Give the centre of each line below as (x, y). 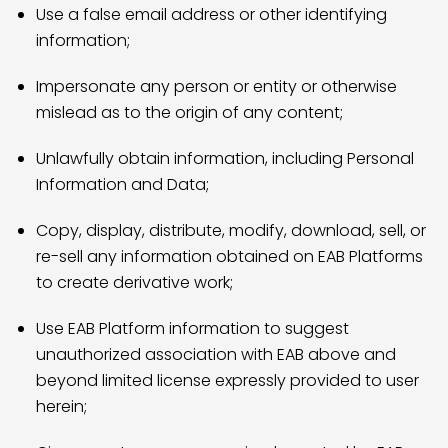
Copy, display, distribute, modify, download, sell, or (231, 230)
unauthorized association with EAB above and (216, 354)
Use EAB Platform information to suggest (192, 328)
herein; (61, 406)
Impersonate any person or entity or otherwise (216, 86)
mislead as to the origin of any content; (189, 112)
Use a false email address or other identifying (211, 14)
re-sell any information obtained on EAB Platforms (229, 256)
